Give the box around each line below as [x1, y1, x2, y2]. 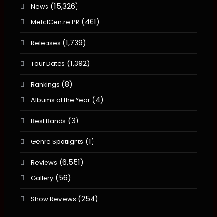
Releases [31, 38, 61, 48]
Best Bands [31, 116, 66, 126]
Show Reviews [31, 194, 76, 204]
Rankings [31, 80, 60, 90]
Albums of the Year [31, 95, 90, 105]
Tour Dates [31, 59, 65, 69]
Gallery [31, 173, 53, 183]
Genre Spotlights [31, 137, 83, 147]
